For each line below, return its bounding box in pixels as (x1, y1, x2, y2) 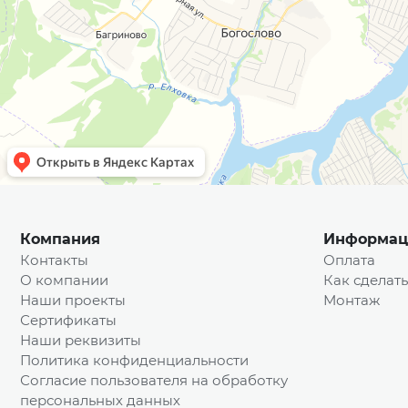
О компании (20, 271, 108, 290)
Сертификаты (20, 311, 117, 330)
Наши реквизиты (20, 331, 141, 350)
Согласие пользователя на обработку (20, 372, 288, 390)
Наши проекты (20, 291, 126, 310)
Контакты (20, 251, 88, 270)
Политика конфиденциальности (20, 352, 249, 370)
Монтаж (322, 291, 380, 310)
